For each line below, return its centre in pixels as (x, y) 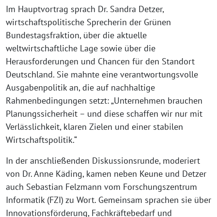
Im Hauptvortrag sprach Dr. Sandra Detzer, (85, 9)
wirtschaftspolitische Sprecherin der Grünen (88, 22)
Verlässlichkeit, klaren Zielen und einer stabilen (94, 126)
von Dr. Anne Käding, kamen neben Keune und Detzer (106, 173)
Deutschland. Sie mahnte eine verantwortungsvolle (102, 74)
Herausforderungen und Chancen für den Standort (100, 61)
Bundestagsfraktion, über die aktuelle (76, 35)
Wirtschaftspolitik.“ (41, 139)
